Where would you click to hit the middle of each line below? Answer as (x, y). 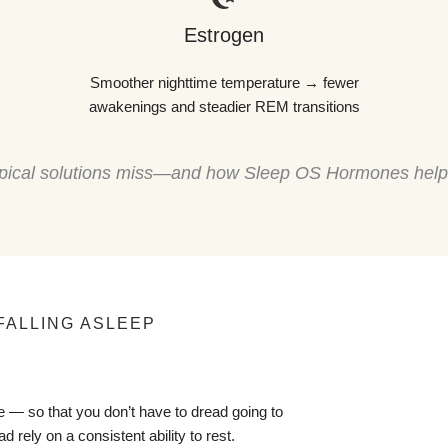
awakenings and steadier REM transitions (224, 106)
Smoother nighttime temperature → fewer (224, 82)
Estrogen (224, 34)
